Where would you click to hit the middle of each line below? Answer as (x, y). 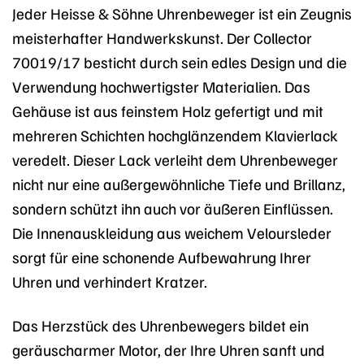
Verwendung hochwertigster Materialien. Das (161, 86)
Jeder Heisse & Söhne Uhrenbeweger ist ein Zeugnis (182, 13)
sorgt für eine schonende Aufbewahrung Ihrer (162, 256)
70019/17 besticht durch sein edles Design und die (180, 61)
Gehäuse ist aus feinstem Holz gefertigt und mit (168, 110)
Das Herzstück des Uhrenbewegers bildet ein (160, 325)
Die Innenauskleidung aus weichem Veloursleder (172, 232)
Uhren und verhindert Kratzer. (110, 281)
